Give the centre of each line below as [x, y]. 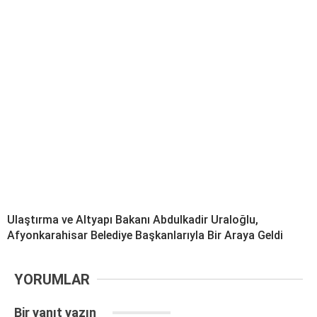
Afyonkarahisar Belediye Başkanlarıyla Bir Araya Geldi [145, 235]
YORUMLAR [52, 279]
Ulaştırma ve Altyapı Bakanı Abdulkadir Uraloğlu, [133, 219]
